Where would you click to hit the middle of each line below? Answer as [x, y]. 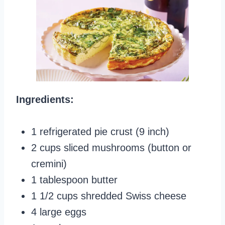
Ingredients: [45, 99]
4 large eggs [59, 212]
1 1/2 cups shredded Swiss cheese [109, 196]
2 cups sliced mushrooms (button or [111, 147]
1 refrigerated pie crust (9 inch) [100, 131]
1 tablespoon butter [74, 180]
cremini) [49, 163]
